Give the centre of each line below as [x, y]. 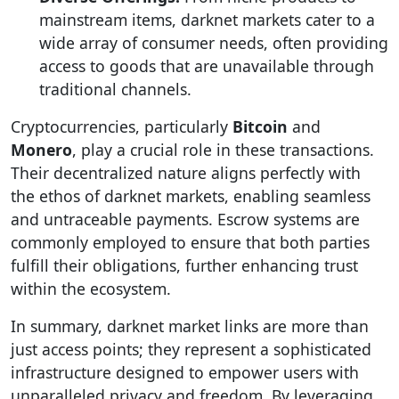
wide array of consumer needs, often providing [214, 43]
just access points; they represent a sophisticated [191, 349]
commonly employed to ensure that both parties [190, 242]
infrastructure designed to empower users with [185, 372]
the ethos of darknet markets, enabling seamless [191, 196]
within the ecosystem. [91, 289]
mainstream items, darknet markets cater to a [207, 20]
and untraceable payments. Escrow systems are [185, 219]
